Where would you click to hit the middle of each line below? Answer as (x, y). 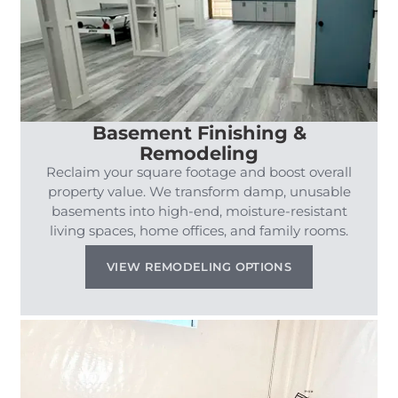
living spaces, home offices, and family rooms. (199, 230)
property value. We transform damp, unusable (199, 191)
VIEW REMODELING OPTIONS (199, 266)
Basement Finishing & (199, 131)
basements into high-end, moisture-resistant (199, 211)
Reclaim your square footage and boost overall (199, 171)
